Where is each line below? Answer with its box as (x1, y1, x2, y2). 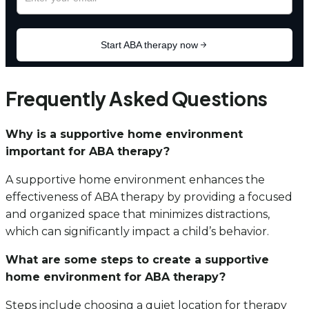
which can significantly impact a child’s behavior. (6, 225, 269, 239)
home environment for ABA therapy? (6, 270, 226, 284)
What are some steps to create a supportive (6, 253, 269, 267)
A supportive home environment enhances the (6, 173, 265, 187)
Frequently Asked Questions (6, 86, 268, 111)
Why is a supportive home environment (6, 128, 243, 141)
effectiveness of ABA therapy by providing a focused (6, 190, 292, 204)
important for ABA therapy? (6, 145, 170, 159)
